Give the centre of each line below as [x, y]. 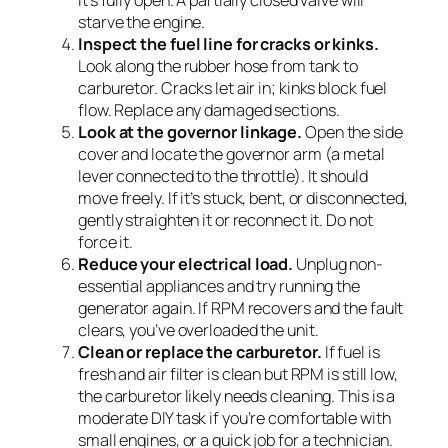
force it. [106, 242]
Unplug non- [338, 264]
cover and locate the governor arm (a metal [231, 154]
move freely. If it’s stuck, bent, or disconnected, [243, 198]
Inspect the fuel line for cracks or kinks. [228, 44]
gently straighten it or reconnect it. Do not [225, 220]
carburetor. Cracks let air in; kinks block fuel [233, 88]
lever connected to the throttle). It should [223, 176]
